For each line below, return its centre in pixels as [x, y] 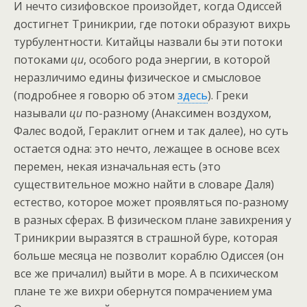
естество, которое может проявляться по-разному [151, 202]
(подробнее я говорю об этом [96, 96]
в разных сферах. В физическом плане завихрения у [152, 220]
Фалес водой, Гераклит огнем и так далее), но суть [151, 131]
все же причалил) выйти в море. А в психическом [146, 274]
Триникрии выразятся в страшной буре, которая [146, 238]
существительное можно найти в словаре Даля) [144, 185]
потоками [42, 60]
